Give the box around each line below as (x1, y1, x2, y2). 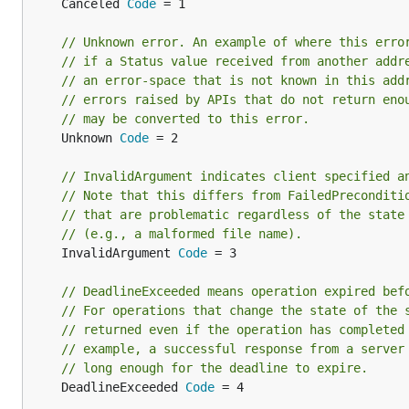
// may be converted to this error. (61, 111, 309, 126)
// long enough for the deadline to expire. (61, 361, 368, 375)
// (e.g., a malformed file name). (61, 226, 302, 241)
